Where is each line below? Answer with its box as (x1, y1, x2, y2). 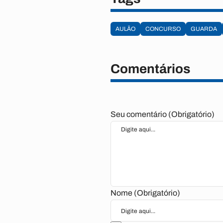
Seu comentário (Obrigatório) (111, 110, 215, 118)
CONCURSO (145, 25, 181, 32)
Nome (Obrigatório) (111, 189, 180, 197)
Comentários (111, 62, 190, 76)
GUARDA (191, 25, 217, 32)
